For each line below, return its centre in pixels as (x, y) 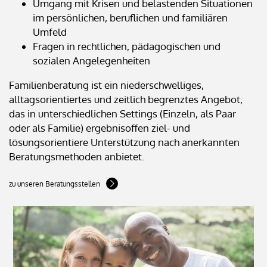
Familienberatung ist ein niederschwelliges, (106, 85)
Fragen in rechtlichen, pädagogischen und (127, 46)
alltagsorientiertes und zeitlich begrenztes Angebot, (126, 99)
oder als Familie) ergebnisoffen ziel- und (100, 128)
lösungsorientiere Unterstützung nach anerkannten (124, 142)
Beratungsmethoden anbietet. (77, 156)
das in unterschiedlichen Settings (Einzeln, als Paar (122, 113)
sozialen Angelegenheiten (91, 60)
